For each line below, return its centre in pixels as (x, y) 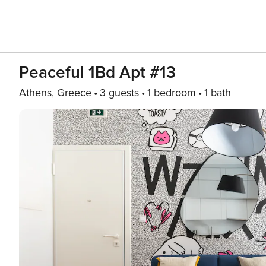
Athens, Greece (55, 93)
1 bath (218, 93)
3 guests (119, 93)
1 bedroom (172, 93)
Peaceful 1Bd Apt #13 (97, 72)
